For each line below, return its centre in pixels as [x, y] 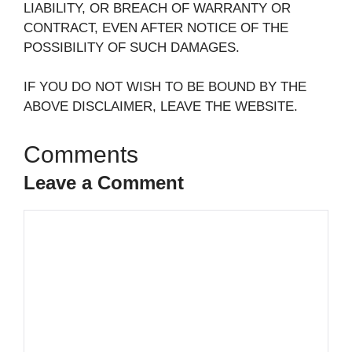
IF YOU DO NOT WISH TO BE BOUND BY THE [165, 87]
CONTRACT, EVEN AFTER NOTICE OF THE [156, 27]
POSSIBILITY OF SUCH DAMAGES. [132, 47]
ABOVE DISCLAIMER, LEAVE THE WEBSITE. [161, 106]
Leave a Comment [104, 182]
